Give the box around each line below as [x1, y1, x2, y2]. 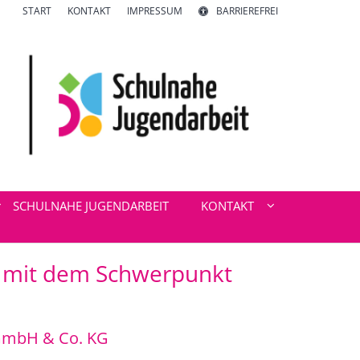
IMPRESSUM [127, 4, 182, 18]
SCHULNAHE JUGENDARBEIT [13, 198, 169, 215]
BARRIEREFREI [216, 4, 278, 18]
